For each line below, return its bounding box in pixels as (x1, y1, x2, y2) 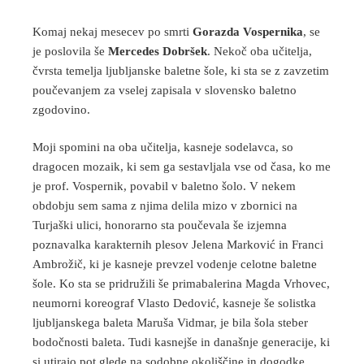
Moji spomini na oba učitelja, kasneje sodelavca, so (32, 141, 293, 154)
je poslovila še (32, 44, 108, 58)
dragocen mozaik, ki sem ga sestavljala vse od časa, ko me (32, 160, 331, 174)
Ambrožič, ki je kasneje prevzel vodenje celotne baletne (32, 258, 317, 271)
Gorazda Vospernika (193, 24, 303, 38)
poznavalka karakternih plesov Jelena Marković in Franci (32, 238, 323, 252)
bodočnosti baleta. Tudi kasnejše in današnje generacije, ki (32, 336, 330, 349)
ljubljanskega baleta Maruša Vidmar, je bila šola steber (32, 316, 308, 330)
